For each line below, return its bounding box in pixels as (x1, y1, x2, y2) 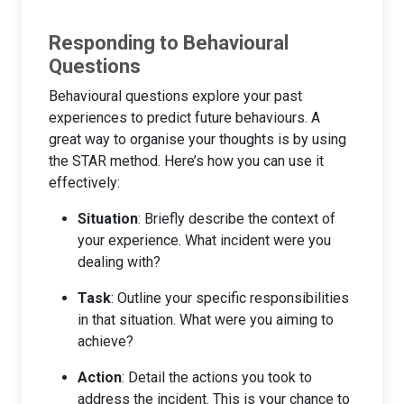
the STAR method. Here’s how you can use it (49, 151, 324, 170)
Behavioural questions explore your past (49, 87, 302, 105)
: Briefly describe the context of (138, 209, 335, 227)
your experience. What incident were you (78, 231, 331, 249)
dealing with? (78, 252, 161, 271)
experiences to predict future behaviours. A (49, 108, 320, 126)
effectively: (49, 173, 120, 191)
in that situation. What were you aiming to (78, 310, 334, 328)
